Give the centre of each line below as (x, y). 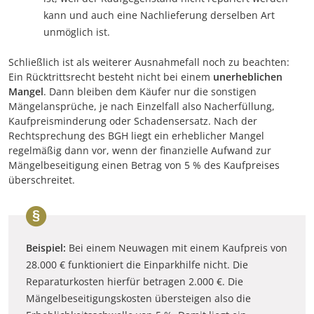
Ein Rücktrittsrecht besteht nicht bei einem (111, 76)
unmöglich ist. (77, 32)
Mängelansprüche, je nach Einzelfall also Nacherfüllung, (142, 106)
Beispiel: (47, 247)
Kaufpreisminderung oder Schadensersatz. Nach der (133, 121)
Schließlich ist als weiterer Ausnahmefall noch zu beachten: (149, 62)
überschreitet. (42, 179)
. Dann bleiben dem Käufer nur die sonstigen (150, 91)
